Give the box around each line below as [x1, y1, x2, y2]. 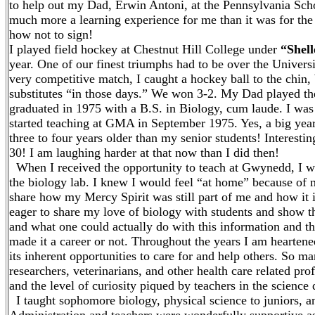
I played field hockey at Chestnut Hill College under [9, 42, 281, 56]
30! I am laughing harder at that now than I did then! [9, 146, 279, 160]
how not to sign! [9, 27, 93, 41]
